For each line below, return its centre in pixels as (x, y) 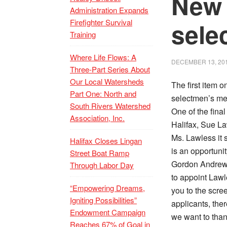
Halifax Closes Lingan (106, 141)
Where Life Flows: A (103, 57)
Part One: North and (103, 93)
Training (83, 34)
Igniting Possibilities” (103, 200)
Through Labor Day (102, 165)
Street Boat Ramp (100, 153)
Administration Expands (109, 10)
